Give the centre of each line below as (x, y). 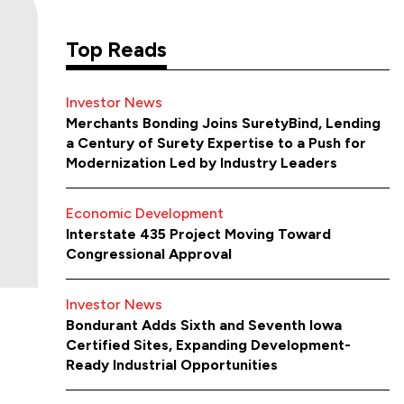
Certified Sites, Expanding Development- (209, 345)
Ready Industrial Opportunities (172, 365)
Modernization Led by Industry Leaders (202, 163)
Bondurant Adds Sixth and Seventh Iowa (204, 326)
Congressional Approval (149, 254)
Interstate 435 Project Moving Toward (199, 234)
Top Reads (117, 50)
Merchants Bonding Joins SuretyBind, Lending (224, 124)
